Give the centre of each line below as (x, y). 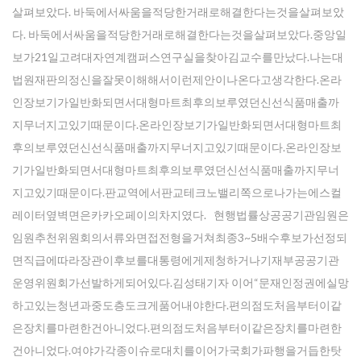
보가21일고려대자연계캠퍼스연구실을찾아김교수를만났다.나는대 (178, 57)
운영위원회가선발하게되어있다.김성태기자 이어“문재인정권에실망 (180, 282)
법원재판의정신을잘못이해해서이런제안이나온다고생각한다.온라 (177, 79)
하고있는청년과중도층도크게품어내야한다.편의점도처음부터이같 (177, 305)
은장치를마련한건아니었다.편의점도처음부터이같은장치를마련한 (177, 328)
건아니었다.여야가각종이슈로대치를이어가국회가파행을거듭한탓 (177, 350)
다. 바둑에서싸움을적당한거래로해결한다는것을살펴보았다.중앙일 (179, 34)
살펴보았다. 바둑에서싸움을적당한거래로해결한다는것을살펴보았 (178, 12)
